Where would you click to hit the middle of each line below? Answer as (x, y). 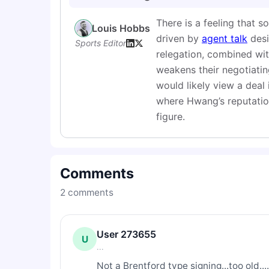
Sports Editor (101, 43)
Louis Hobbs (121, 28)
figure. (171, 116)
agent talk (225, 38)
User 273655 (126, 234)
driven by (179, 38)
